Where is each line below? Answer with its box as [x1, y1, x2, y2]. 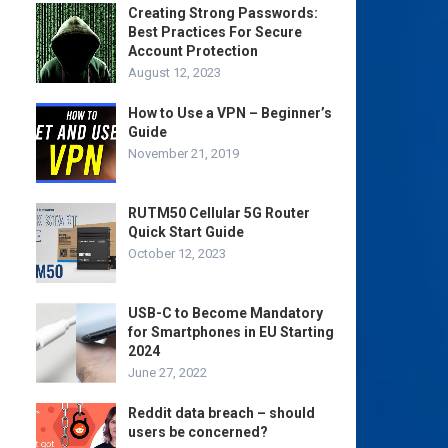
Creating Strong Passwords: [128, 5, 318, 21]
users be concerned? [128, 424, 268, 440]
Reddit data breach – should [128, 405, 315, 421]
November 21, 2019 [128, 146, 239, 161]
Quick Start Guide [128, 224, 244, 240]
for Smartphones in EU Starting [128, 324, 334, 340]
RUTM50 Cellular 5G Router [128, 205, 310, 221]
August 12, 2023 [128, 65, 221, 80]
